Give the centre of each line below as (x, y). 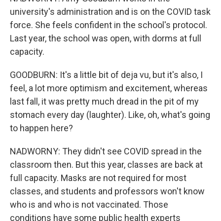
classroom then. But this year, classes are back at (106, 165)
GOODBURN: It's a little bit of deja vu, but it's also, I (106, 75)
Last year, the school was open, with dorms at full (106, 38)
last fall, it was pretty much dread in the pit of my (104, 101)
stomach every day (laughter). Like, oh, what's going (110, 115)
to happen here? (41, 128)
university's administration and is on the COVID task (110, 12)
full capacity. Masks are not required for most (98, 178)
